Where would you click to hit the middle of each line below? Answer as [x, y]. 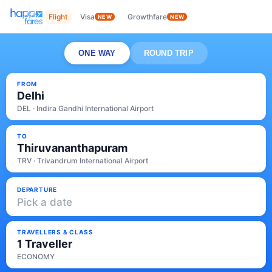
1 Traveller [45, 244]
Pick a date [45, 202]
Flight [58, 16]
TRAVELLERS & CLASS [55, 232]
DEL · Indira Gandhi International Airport [85, 108]
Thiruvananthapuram [72, 148]
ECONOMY [36, 257]
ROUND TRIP [168, 53]
